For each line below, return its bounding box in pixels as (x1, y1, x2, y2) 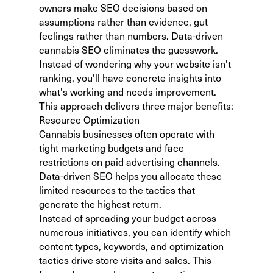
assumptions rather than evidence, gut (39, 15, 208, 28)
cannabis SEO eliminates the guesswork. (39, 43, 218, 56)
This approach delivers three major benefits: (39, 99, 233, 112)
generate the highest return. (39, 197, 161, 210)
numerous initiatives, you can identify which (39, 225, 231, 238)
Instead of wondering (39, 57, 134, 70)
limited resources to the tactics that (39, 183, 195, 196)
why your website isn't (134, 57, 231, 70)
